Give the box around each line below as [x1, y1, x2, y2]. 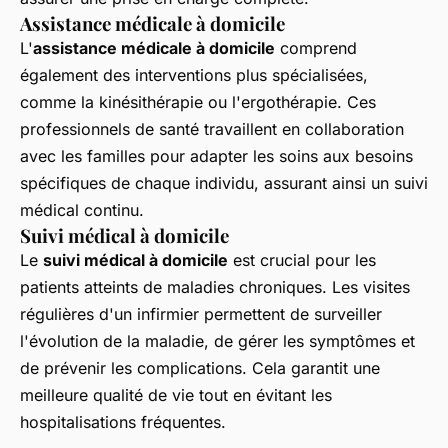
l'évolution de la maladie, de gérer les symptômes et [20, 330, 415, 351]
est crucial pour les [228, 249, 376, 270]
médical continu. [20, 199, 144, 220]
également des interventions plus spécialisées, [20, 64, 368, 85]
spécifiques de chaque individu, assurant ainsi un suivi [20, 172, 428, 193]
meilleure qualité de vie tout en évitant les [20, 384, 332, 405]
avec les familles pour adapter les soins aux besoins [20, 145, 413, 166]
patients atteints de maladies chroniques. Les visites [20, 276, 410, 297]
